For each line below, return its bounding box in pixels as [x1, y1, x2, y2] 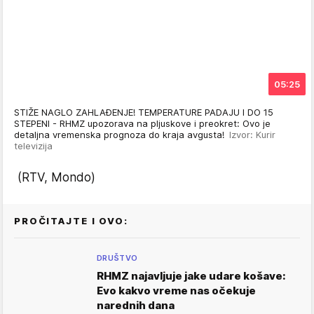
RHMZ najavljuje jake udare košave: [97, 269, 286, 282]
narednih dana [97, 299, 175, 312]
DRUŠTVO [97, 253, 138, 263]
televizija [14, 140, 53, 151]
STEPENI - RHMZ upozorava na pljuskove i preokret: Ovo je [14, 118, 271, 129]
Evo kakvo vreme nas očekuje [97, 284, 256, 297]
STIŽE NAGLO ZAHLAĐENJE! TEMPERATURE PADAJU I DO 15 [14, 107, 273, 118]
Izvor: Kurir [229, 129, 275, 140]
